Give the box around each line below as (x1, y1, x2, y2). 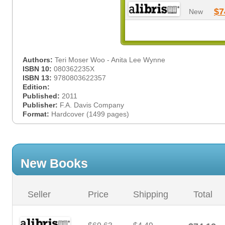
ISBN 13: (23, 74, 54, 82)
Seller (28, 189, 51, 199)
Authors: (23, 56, 55, 64)
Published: (23, 92, 62, 100)
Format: (23, 110, 51, 118)
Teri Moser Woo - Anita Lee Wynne (55, 56, 165, 64)
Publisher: (23, 101, 60, 109)
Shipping (133, 189, 168, 199)
